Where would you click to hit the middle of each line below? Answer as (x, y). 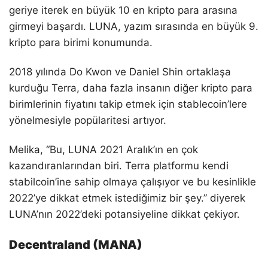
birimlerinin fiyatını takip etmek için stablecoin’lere (128, 104)
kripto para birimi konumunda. (81, 42)
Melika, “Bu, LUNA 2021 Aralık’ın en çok (103, 150)
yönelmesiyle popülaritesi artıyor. (88, 120)
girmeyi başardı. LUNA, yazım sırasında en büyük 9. (134, 26)
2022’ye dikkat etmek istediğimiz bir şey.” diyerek (127, 198)
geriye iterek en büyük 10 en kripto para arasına (123, 10)
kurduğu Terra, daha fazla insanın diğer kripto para (131, 88)
